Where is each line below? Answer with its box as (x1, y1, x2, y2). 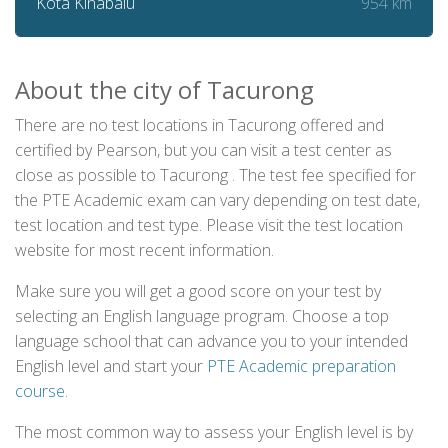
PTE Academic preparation (207, 355, 396, 377)
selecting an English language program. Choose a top (15, 305, 389, 327)
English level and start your (15, 355, 207, 377)
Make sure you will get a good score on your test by (15, 280, 381, 302)
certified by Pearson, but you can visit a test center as (15, 139, 392, 161)
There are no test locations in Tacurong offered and (15, 114, 384, 136)
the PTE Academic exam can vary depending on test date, (15, 189, 420, 211)
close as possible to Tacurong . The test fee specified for (15, 164, 416, 186)
